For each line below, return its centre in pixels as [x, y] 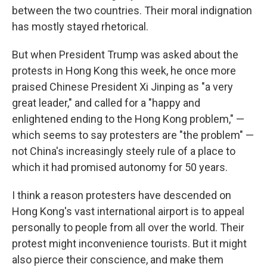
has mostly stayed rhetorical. [80, 27]
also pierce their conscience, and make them [118, 260]
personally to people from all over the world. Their [128, 227]
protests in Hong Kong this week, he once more [124, 71]
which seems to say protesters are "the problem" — [133, 135]
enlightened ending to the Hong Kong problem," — [128, 119]
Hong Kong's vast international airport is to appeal [128, 211]
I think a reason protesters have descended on [122, 195]
